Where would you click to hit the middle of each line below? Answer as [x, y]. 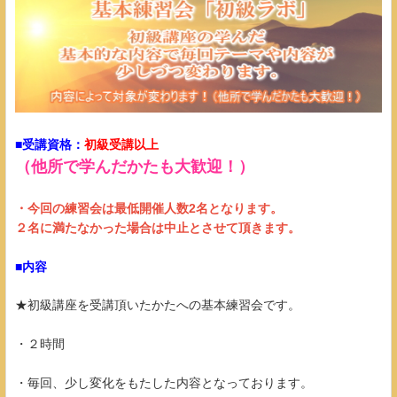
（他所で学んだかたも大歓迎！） [135, 166]
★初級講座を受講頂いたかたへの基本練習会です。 [158, 304]
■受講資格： [50, 144]
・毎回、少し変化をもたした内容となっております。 [164, 382]
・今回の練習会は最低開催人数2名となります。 [149, 208]
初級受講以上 [121, 144]
